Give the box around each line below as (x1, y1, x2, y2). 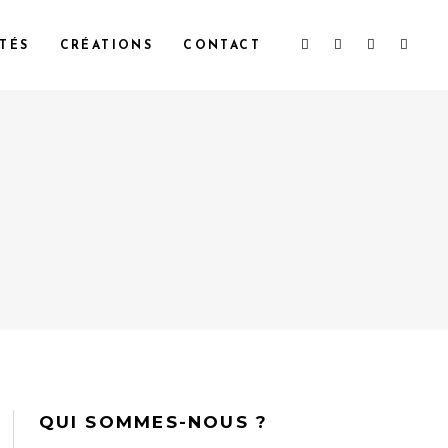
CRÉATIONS (59, 39, 154, 52)
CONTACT (183, 39, 261, 52)
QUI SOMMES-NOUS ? (38, 412, 269, 432)
